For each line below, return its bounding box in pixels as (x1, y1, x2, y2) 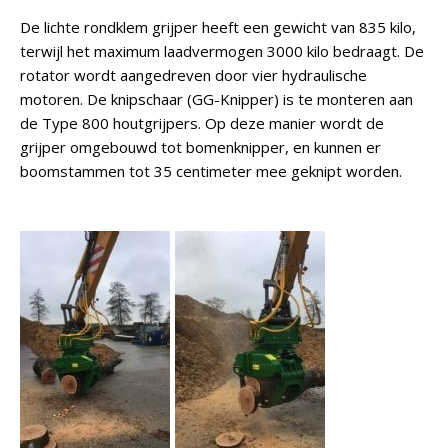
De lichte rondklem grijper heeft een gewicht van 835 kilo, (20, 17, 416, 37)
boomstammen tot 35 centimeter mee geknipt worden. (20, 161, 402, 181)
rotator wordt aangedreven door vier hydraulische (20, 65, 367, 85)
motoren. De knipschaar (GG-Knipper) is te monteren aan (20, 89, 413, 109)
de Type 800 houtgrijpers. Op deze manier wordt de (20, 113, 384, 133)
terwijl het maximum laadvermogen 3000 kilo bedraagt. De (20, 41, 424, 61)
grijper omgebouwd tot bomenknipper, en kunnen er (20, 137, 381, 157)
